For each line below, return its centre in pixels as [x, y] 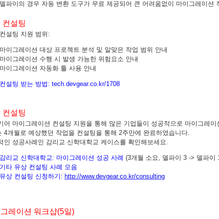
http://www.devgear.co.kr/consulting [115, 176]
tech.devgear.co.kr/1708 [86, 84]
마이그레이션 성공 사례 [90, 158]
